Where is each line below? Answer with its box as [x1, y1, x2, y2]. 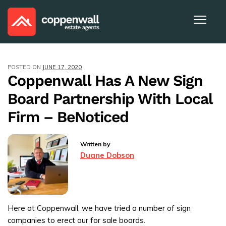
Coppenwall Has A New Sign [8, 72, 203, 90]
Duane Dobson [80, 150, 134, 160]
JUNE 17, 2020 [42, 64, 82, 71]
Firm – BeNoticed [8, 108, 129, 126]
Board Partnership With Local [8, 90, 212, 108]
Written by [80, 140, 110, 148]
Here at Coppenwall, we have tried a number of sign [8, 203, 191, 213]
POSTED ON [8, 64, 42, 71]
